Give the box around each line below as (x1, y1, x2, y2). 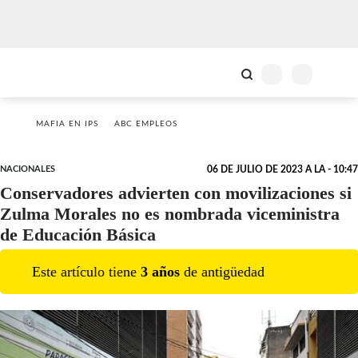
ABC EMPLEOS (114, 120, 177, 128)
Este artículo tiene (32, 263, 141, 280)
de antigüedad (180, 263, 265, 280)
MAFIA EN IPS (36, 120, 98, 128)
